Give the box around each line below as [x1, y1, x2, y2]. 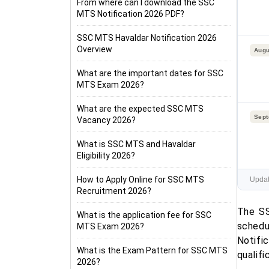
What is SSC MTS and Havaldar [77, 139, 196, 149]
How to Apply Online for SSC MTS [77, 175, 204, 184]
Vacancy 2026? [77, 115, 136, 125]
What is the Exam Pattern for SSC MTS [77, 246, 228, 255]
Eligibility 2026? [77, 151, 135, 160]
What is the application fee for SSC [77, 210, 211, 220]
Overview [77, 44, 112, 54]
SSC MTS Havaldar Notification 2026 [77, 33, 217, 43]
